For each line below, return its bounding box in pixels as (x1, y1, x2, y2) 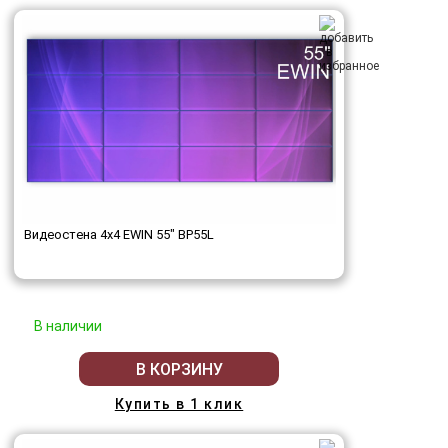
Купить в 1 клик (114, 396, 244, 413)
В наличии (34, 318, 102, 335)
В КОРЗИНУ (135, 359, 223, 379)
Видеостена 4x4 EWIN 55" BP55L (24, 227, 214, 243)
